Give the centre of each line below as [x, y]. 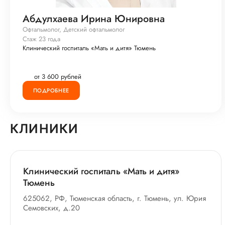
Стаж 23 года [41, 39]
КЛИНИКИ [44, 129]
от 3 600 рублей [58, 76]
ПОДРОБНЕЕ [51, 90]
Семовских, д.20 [51, 208]
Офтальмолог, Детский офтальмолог [74, 29]
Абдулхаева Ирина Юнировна [94, 19]
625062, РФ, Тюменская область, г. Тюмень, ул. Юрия [115, 198]
